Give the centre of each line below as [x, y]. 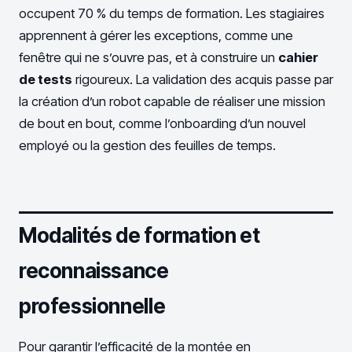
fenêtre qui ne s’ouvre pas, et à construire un [148, 57]
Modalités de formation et [139, 235]
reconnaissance [94, 270]
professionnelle [92, 306]
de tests [46, 79]
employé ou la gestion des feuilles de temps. [147, 145]
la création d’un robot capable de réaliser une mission [172, 101]
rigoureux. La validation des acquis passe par [203, 79]
